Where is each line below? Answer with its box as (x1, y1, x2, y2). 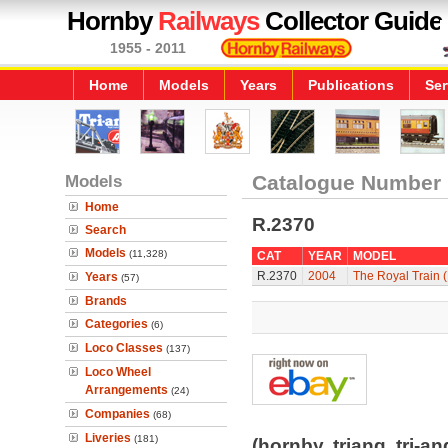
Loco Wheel (85, 365, 151, 379)
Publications (308, 77, 394, 93)
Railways (158, 6, 259, 36)
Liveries (85, 431, 131, 445)
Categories (85, 317, 148, 331)
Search (85, 223, 126, 237)
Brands (85, 294, 127, 308)
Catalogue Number (251, 171, 441, 194)
